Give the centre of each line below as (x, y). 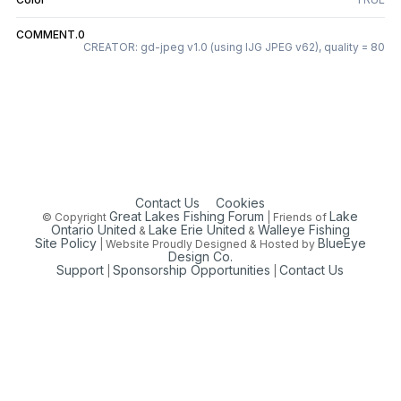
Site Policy (65, 243)
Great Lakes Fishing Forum (187, 217)
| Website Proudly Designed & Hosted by (207, 244)
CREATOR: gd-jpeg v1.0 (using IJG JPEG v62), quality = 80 (234, 47)
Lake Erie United (196, 230)
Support (81, 270)
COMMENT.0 (51, 34)
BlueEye (341, 243)
